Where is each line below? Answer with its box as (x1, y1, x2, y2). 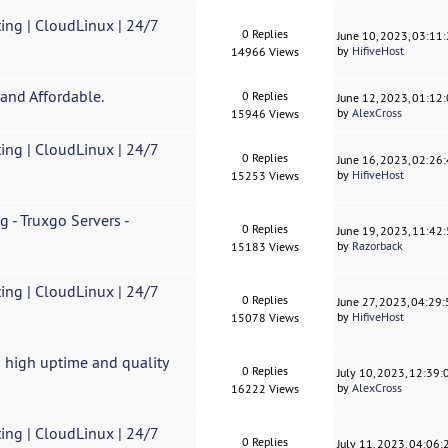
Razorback (352, 238, 404, 254)
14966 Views (230, 44, 299, 60)
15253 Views (230, 168, 299, 184)
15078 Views (230, 310, 299, 326)
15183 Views (230, 239, 299, 255)
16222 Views (230, 381, 299, 397)
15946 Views (230, 106, 299, 122)
